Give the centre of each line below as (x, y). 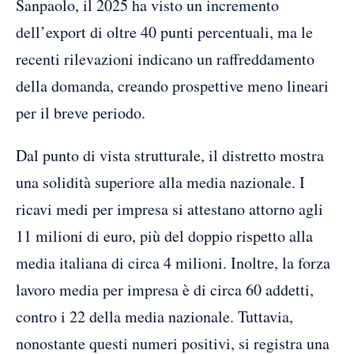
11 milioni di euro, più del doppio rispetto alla (164, 235)
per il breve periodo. (81, 112)
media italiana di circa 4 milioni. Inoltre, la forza (173, 262)
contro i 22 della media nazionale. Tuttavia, (154, 316)
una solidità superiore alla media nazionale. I (160, 182)
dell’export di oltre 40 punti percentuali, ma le (164, 32)
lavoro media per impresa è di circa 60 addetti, (165, 289)
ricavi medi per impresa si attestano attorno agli (169, 209)
